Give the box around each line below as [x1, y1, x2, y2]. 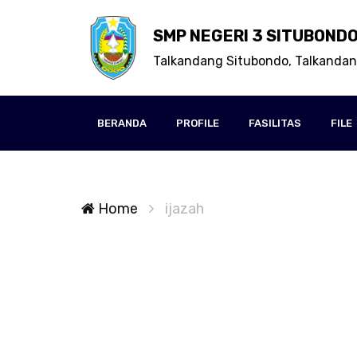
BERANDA [97, 117, 147, 129]
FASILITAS [249, 117, 301, 129]
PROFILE [176, 117, 219, 129]
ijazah [165, 200, 204, 218]
